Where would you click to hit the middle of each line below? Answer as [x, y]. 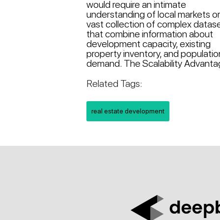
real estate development [128, 111]
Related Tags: [115, 83]
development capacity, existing [149, 43]
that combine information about [150, 34]
